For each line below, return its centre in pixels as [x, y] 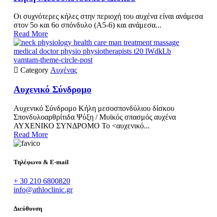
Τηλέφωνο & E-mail [41, 162]
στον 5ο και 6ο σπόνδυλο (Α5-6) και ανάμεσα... [87, 25]
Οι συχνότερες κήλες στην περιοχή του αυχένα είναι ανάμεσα [108, 16]
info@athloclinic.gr [43, 190]
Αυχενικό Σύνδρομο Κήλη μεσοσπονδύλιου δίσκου [94, 108]
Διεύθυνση [28, 209]
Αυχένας [64, 70]
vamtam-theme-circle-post [53, 60]
